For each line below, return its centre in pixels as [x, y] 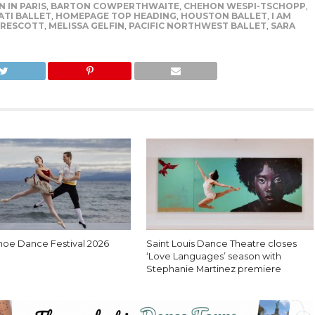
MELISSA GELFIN [86, 25]
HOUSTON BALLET [224, 15]
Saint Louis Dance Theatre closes [222, 243]
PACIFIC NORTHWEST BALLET [197, 25]
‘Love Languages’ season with [214, 256]
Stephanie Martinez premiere [214, 269]
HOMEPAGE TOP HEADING [116, 15]
